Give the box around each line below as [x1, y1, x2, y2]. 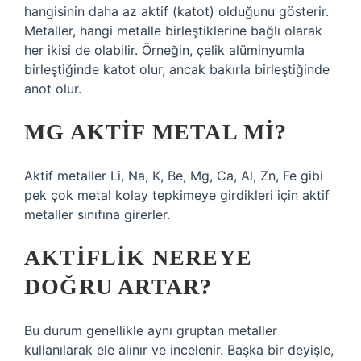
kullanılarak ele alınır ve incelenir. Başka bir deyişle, [24, 342, 334, 358]
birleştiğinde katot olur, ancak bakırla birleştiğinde [24, 61, 330, 77]
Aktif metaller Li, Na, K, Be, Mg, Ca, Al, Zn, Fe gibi [24, 168, 323, 184]
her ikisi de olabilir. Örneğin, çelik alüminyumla [24, 42, 305, 58]
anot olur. [24, 81, 81, 97]
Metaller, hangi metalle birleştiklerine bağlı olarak [24, 23, 322, 39]
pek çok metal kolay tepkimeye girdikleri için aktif [24, 187, 330, 203]
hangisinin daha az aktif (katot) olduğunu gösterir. [24, 3, 329, 19]
